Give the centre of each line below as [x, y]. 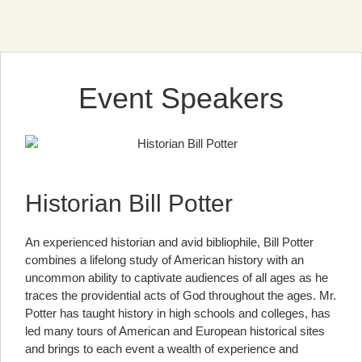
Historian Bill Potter [129, 203]
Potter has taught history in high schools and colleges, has [178, 313]
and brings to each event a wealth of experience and [162, 348]
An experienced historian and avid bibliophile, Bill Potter [169, 242]
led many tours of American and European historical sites [175, 330]
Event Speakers [181, 98]
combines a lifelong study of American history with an [164, 259]
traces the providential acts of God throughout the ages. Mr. [181, 295]
